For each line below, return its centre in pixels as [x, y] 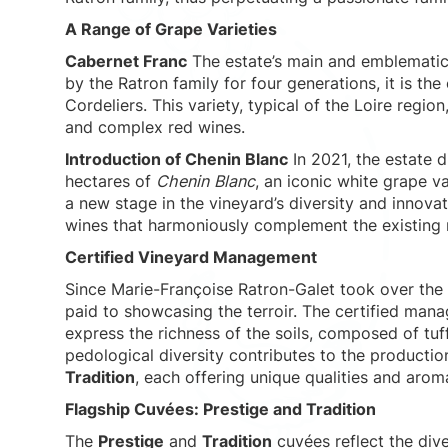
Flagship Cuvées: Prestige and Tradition [220, 409]
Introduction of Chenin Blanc [176, 159]
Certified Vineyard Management [191, 257]
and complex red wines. [155, 127]
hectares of [110, 181]
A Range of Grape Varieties [171, 29]
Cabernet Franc [126, 61]
